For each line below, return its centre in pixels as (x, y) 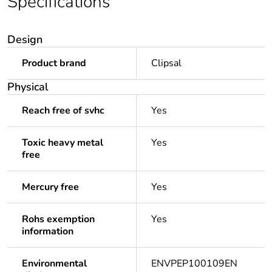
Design (25, 40)
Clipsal (166, 63)
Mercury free (50, 187)
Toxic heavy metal (63, 143)
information (48, 232)
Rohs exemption (58, 219)
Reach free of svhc (63, 111)
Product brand (54, 63)
